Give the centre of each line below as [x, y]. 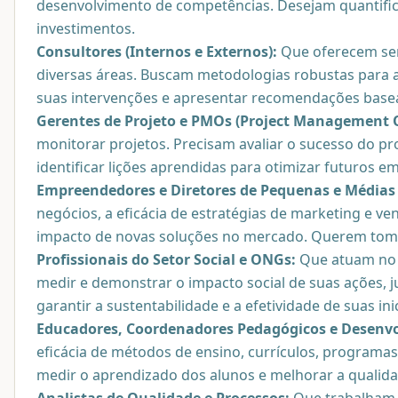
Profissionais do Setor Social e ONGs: [166, 259]
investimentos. [86, 28]
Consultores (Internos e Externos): [157, 51]
